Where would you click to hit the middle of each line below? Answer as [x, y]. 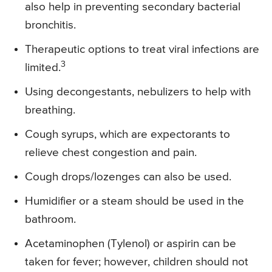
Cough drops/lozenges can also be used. [128, 177]
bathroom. [50, 219]
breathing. [50, 110]
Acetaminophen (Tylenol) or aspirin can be [131, 243]
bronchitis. [50, 25]
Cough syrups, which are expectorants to [127, 134]
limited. [43, 67]
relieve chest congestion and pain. [111, 152]
